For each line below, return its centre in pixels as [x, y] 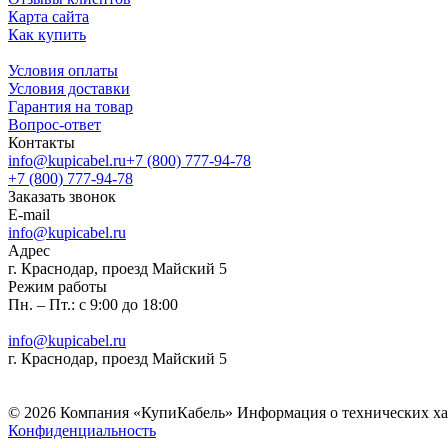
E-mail [29, 215]
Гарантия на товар [70, 107]
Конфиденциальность [82, 431]
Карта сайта [48, 17]
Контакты [41, 143]
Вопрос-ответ [54, 125]
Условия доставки [69, 89]
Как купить [47, 35]
